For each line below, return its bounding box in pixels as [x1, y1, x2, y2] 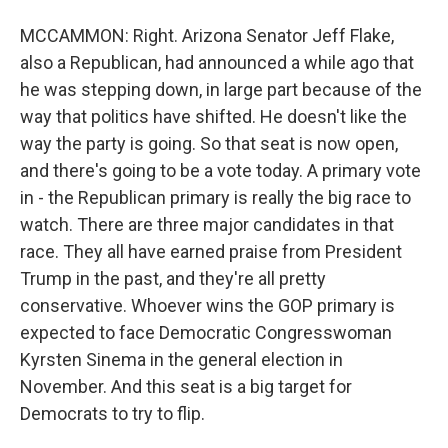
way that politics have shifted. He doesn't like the [20, 106, 407, 127]
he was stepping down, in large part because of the [20, 79, 422, 100]
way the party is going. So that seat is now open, [20, 133, 398, 154]
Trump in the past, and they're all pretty [20, 268, 326, 289]
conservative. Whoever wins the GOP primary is [20, 295, 395, 316]
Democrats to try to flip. [20, 403, 205, 424]
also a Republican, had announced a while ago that [20, 52, 414, 73]
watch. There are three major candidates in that [20, 214, 394, 235]
